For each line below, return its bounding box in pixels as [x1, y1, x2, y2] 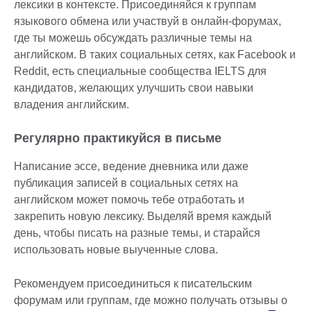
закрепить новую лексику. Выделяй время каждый [14, 210, 271, 223]
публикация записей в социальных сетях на [14, 177, 238, 190]
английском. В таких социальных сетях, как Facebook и [14, 49, 296, 61]
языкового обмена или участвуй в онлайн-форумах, [14, 15, 281, 28]
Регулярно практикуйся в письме [14, 131, 221, 146]
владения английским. [14, 99, 129, 111]
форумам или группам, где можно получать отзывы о [14, 294, 287, 307]
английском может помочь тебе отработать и [14, 194, 244, 206]
